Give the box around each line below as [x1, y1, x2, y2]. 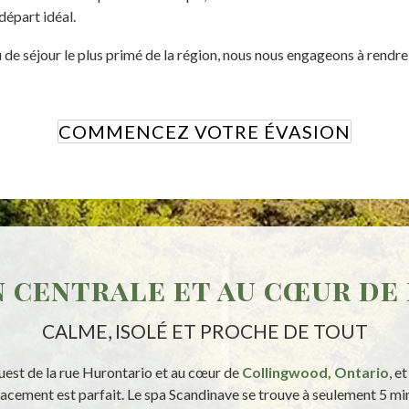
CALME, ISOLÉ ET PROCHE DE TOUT [41, 319, 368, 342]
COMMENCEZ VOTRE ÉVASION [58, 120, 351, 142]
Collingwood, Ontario [242, 362, 389, 381]
